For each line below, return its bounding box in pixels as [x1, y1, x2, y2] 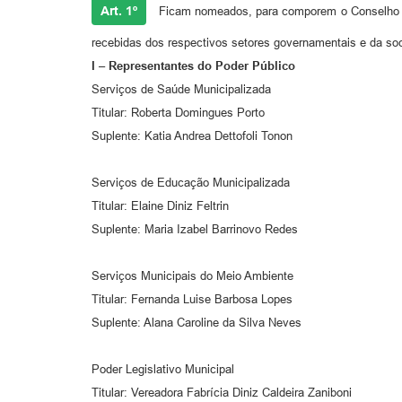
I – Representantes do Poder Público [92, 58, 295, 73]
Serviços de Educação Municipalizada [92, 175, 290, 189]
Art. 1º [100, 3, 137, 18]
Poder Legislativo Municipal [92, 362, 234, 376]
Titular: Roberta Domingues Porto [92, 105, 265, 119]
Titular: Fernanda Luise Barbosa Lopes [92, 292, 293, 306]
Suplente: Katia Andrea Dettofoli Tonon [92, 128, 293, 143]
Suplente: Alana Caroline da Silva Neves [92, 315, 301, 329]
